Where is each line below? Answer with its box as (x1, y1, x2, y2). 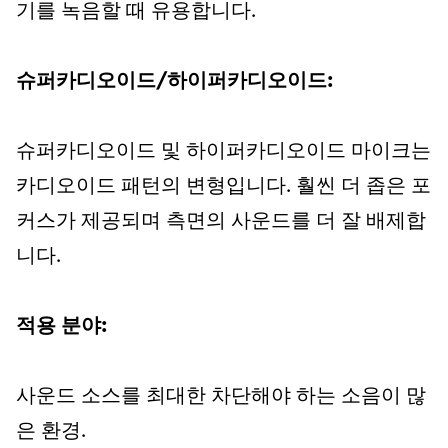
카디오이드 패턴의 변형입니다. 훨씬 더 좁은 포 (16, 177, 431, 197)
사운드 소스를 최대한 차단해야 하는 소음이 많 (16, 387, 426, 407)
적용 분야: (16, 317, 107, 337)
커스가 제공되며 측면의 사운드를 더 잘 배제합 (16, 212, 426, 232)
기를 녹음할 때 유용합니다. (16, 2, 256, 22)
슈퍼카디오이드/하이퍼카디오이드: (16, 72, 333, 92)
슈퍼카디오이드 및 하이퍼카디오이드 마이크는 (16, 142, 431, 162)
